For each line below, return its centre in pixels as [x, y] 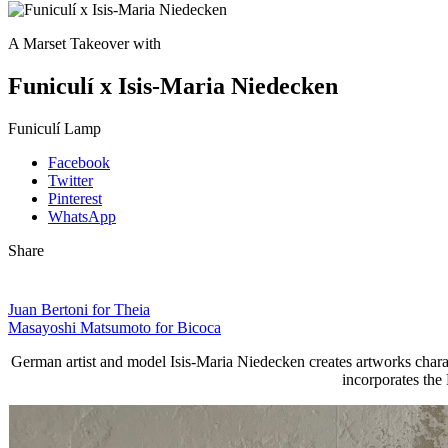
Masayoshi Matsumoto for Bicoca [114, 327]
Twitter [70, 180]
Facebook [79, 162]
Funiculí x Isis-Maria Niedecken [173, 85]
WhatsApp [82, 216]
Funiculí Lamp [54, 128]
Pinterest [75, 198]
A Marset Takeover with [84, 43]
